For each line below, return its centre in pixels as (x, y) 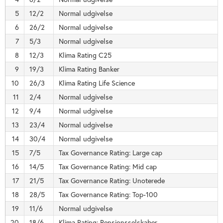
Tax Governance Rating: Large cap (111, 153)
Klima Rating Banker (89, 69)
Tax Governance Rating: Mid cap (108, 167)
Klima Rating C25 (85, 55)
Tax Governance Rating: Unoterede (112, 180)
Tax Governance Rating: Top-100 (108, 194)
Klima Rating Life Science (97, 83)
